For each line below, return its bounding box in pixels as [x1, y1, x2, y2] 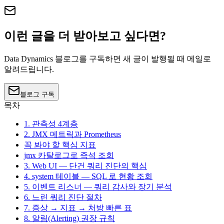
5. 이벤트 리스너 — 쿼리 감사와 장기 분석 [24, 182, 172, 191]
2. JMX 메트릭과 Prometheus [24, 130, 121, 139]
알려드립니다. [4, 65, 54, 74]
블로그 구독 [20, 90, 54, 98]
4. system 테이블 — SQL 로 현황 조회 [24, 172, 152, 181]
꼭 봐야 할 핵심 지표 [24, 140, 96, 149]
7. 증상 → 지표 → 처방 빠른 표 [24, 203, 132, 212]
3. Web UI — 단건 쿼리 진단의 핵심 [24, 161, 147, 170]
